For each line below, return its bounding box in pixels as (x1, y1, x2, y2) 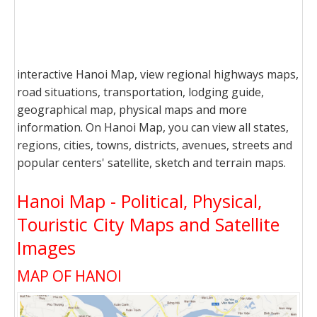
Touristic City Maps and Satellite (17, 212, 279, 236)
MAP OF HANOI (17, 266, 122, 286)
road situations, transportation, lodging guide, (17, 84, 264, 100)
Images (17, 236, 76, 260)
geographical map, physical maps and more (17, 102, 247, 117)
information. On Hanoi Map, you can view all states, (17, 120, 289, 135)
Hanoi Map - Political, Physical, (17, 189, 262, 213)
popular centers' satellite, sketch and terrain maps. (17, 155, 286, 171)
